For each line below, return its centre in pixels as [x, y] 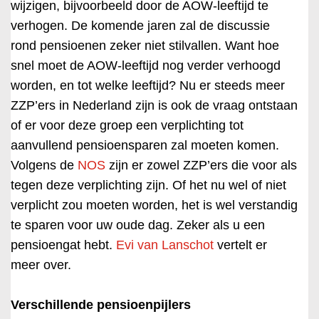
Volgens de [44, 165]
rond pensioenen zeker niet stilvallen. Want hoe [145, 46]
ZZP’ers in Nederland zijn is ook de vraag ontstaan [154, 105]
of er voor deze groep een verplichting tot [127, 125]
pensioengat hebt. [63, 245]
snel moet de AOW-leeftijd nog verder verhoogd [146, 66]
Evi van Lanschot [165, 245]
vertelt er [240, 245]
